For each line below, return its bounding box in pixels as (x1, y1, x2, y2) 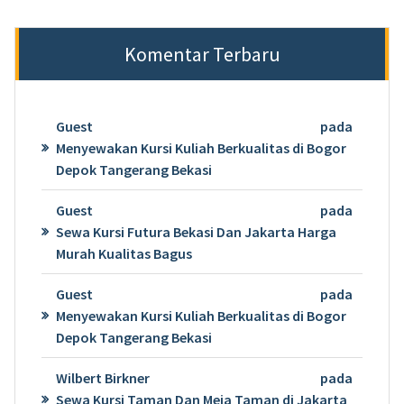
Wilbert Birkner (55, 369, 150, 388)
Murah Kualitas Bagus (55, 244, 192, 263)
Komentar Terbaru (124, 41, 280, 68)
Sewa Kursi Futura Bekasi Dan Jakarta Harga (55, 223, 336, 242)
